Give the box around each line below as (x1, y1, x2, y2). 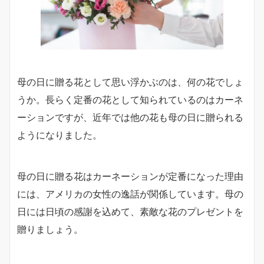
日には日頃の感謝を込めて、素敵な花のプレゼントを (17, 205, 243, 217)
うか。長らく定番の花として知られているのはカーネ (17, 93, 243, 105)
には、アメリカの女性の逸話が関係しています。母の (17, 187, 243, 200)
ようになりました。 (17, 128, 102, 141)
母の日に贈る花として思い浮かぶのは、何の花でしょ (17, 75, 243, 88)
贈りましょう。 (17, 223, 83, 235)
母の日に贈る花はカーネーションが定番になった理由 (17, 170, 243, 182)
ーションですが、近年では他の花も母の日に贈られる (17, 111, 243, 123)
